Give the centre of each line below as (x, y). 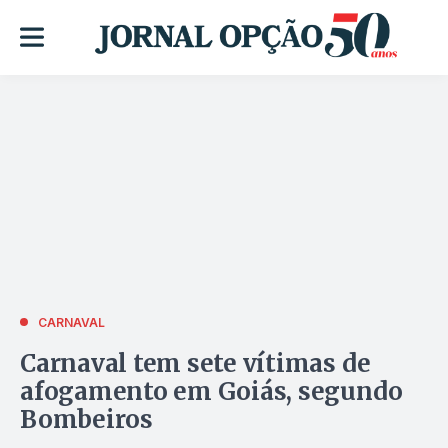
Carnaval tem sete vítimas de (195, 363)
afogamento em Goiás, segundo (211, 391)
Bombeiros (86, 419)
